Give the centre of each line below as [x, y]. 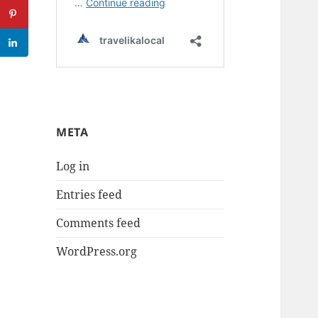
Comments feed [99, 223]
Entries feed [89, 195]
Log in [73, 166]
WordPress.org [97, 252]
